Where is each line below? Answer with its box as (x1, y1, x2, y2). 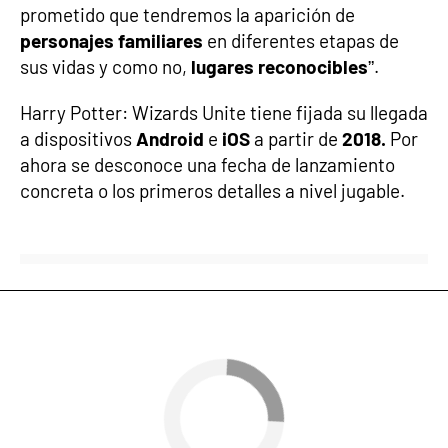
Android (136, 127, 204, 151)
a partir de (254, 127, 342, 151)
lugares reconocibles (191, 55, 368, 79)
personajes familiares (20, 29, 207, 53)
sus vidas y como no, (20, 55, 191, 79)
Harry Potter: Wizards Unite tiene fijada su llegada (20, 101, 428, 125)
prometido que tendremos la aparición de (20, 3, 355, 27)
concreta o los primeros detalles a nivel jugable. (20, 179, 405, 203)
